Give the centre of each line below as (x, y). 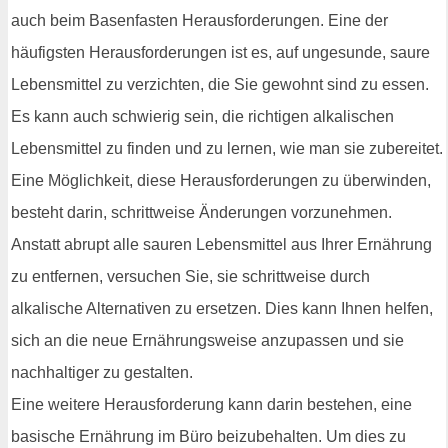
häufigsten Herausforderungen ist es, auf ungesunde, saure (220, 53)
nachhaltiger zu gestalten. (102, 373)
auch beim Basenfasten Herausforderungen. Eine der (199, 21)
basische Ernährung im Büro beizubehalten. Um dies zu (208, 437)
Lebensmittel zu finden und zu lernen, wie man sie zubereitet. (227, 149)
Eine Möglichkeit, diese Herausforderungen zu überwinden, (221, 181)
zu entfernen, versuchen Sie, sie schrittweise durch (190, 277)
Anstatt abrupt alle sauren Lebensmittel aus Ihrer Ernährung (221, 245)
